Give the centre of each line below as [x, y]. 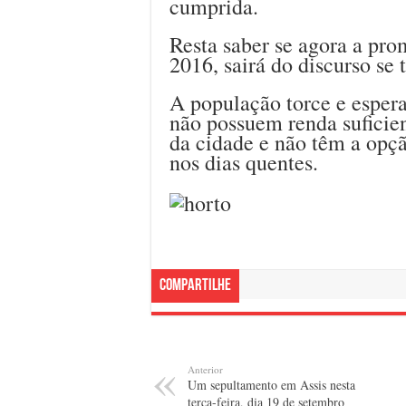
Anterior [205, 370]
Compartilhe [195, 286]
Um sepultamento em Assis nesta [271, 385]
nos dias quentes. [244, 162]
